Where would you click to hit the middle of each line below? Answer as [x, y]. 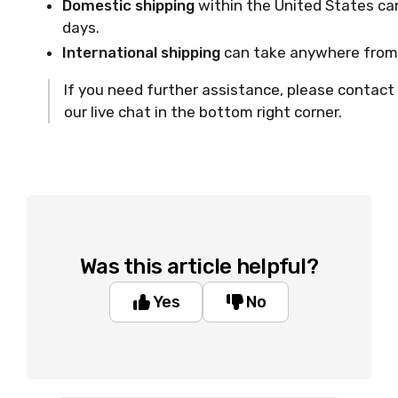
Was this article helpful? [199, 267]
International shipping [141, 52]
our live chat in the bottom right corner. [203, 112]
